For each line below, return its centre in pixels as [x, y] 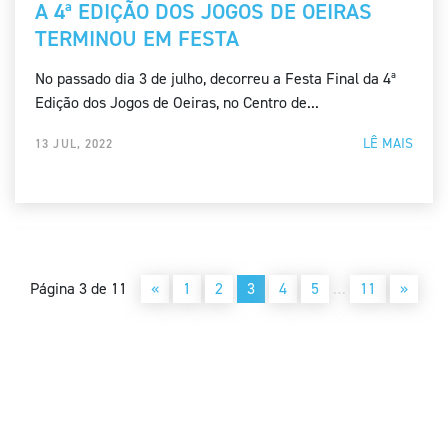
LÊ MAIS [388, 144]
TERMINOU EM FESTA [137, 39]
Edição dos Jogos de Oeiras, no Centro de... [177, 103]
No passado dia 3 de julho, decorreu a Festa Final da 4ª [215, 79]
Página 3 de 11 [78, 289]
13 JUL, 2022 [74, 144]
